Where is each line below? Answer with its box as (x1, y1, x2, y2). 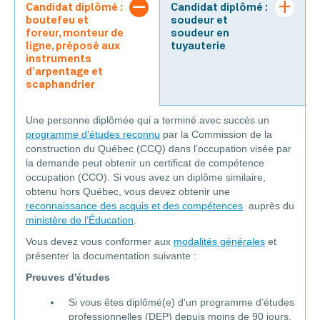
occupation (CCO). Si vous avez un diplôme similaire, (26, 171, 266, 184)
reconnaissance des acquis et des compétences (26, 200, 243, 212)
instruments (26, 54, 91, 65)
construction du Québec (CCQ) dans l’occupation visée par (26, 143, 291, 155)
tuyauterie (171, 41, 226, 52)
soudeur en (171, 28, 229, 39)
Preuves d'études (26, 271, 110, 284)
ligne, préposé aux (26, 41, 120, 52)
